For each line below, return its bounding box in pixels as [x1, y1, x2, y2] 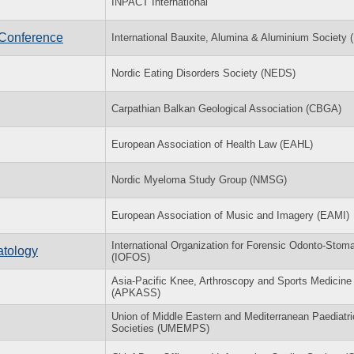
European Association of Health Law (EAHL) [111, 137, 313, 150]
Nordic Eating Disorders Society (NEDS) [111, 66, 296, 79]
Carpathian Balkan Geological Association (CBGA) [111, 102, 341, 115]
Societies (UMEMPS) [111, 322, 209, 334]
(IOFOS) [111, 250, 150, 263]
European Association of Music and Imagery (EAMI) [111, 209, 349, 221]
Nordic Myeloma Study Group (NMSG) [111, 173, 287, 186]
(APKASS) [111, 286, 160, 299]
